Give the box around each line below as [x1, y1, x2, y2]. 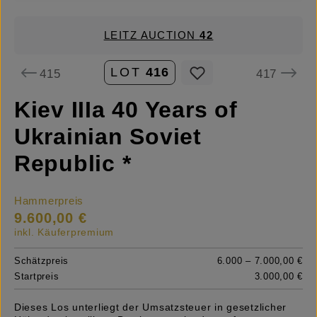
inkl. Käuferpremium [14, 226, 115, 238]
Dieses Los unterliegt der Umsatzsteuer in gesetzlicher [14, 301, 287, 313]
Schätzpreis [14, 255, 69, 267]
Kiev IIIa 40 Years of [14, 97, 238, 123]
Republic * [14, 151, 132, 177]
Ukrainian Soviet [14, 124, 202, 150]
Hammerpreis [14, 195, 84, 207]
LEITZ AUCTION [103, 30, 200, 41]
